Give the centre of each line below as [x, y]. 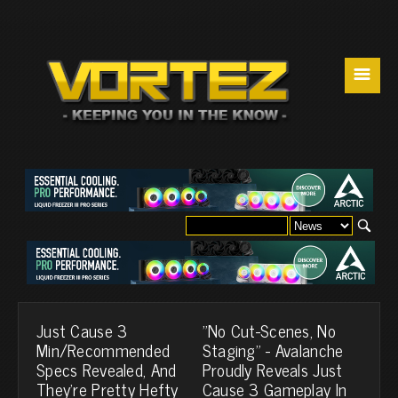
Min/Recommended [103, 349]
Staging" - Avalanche [273, 349]
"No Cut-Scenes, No [269, 330]
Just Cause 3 [82, 330]
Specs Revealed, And [107, 369]
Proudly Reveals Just [272, 369]
